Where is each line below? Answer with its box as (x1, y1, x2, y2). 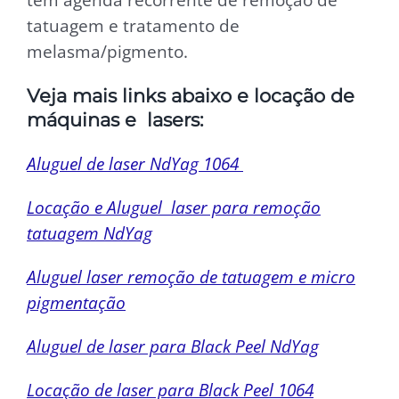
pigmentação (27, 290, 126, 313)
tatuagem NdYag (27, 221, 152, 244)
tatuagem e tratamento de (27, 14, 240, 37)
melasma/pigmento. (27, 40, 188, 63)
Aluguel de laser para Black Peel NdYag (27, 334, 319, 357)
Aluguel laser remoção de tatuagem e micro (27, 265, 355, 288)
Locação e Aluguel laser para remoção (27, 195, 321, 218)
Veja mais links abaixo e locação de (27, 83, 354, 107)
